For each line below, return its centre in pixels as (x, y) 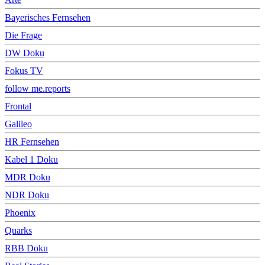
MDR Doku (28, 177)
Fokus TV (24, 70)
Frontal (18, 106)
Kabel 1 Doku (31, 159)
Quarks (18, 230)
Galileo (18, 124)
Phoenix (20, 212)
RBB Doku (26, 248)
